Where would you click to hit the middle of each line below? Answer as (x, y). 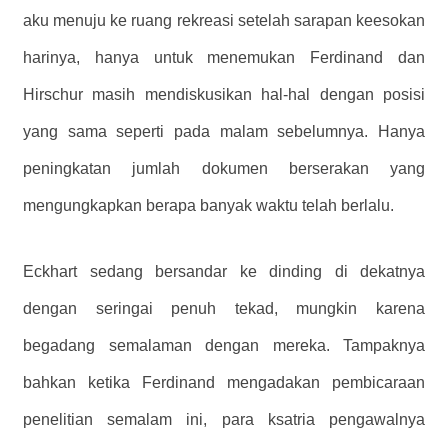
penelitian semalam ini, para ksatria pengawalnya (224, 419)
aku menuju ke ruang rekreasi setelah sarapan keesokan (224, 20)
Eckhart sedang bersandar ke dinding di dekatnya (224, 271)
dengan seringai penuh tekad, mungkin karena (224, 308)
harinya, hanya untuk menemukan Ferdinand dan (224, 57)
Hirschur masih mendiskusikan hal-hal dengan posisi (224, 94)
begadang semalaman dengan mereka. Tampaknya (224, 345)
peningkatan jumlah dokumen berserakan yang (224, 168)
